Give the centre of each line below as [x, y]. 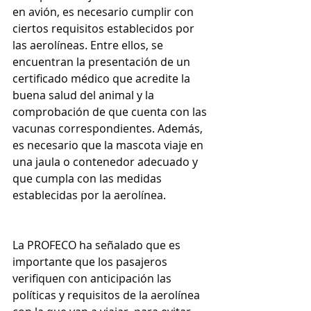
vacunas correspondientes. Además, [109, 129]
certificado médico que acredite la [103, 79]
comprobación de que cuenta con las [111, 112]
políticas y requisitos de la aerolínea [108, 295]
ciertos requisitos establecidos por [105, 29]
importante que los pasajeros [91, 262]
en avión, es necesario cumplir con [104, 12]
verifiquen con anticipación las [93, 279]
